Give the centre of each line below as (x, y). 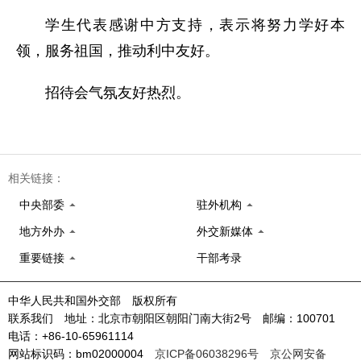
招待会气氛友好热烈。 (118, 93)
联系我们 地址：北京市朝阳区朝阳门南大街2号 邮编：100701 (177, 318)
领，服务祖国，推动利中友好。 (118, 51)
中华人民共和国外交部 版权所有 (93, 301)
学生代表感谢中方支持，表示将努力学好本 (195, 25)
